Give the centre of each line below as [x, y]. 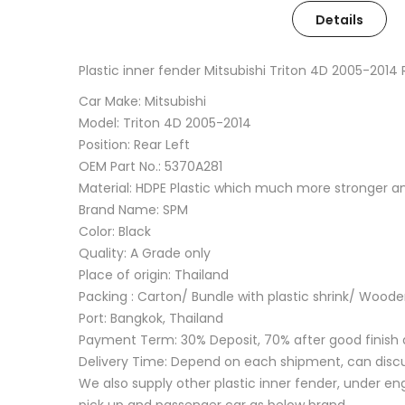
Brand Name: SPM [133, 210]
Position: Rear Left [134, 145]
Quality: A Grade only [145, 253]
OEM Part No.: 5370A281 [151, 166]
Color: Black [115, 231]
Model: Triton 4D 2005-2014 [165, 123]
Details [339, 20]
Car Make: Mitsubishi [142, 101]
